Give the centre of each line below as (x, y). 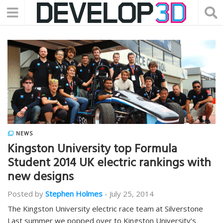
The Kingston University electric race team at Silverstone (105, 209)
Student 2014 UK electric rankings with (109, 164)
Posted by (25, 194)
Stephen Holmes (74, 194)
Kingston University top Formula (92, 150)
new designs (41, 178)
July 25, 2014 (132, 194)
